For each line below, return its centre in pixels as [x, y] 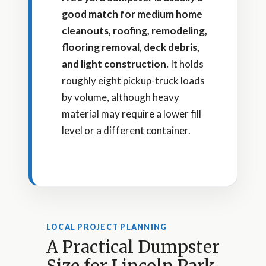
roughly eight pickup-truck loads [133, 80]
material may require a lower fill [132, 113]
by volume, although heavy [121, 97]
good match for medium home [132, 14]
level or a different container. [126, 130]
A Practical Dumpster [133, 247]
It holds [186, 64]
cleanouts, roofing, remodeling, [134, 30]
